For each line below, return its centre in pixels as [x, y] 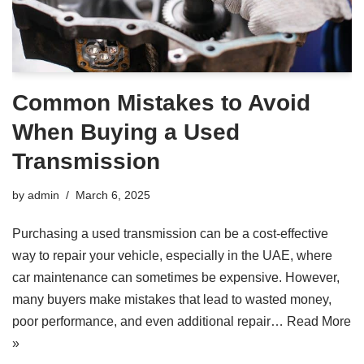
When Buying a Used [126, 132]
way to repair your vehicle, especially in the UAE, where [172, 256]
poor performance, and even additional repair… [149, 322]
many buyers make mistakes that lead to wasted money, [172, 300]
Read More [319, 322]
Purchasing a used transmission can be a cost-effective [170, 234]
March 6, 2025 [113, 195]
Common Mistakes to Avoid [161, 103]
